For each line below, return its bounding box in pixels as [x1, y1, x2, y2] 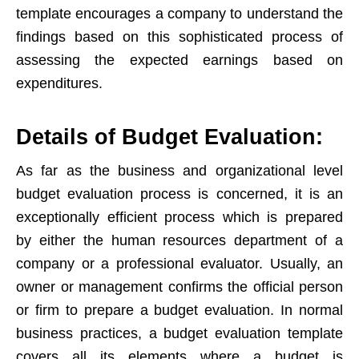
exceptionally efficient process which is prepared [16, 209, 343, 226]
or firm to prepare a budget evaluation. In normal [16, 302, 343, 319]
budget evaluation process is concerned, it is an [16, 186, 343, 203]
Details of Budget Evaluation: [16, 125, 323, 150]
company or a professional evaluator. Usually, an [16, 256, 343, 272]
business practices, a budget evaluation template [16, 325, 343, 342]
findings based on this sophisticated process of [16, 29, 343, 46]
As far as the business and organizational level [16, 163, 343, 179]
